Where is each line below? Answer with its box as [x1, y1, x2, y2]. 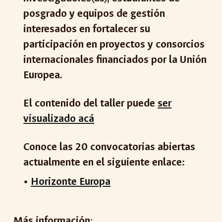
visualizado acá [23, 112, 95, 125]
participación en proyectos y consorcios [23, 38, 205, 51]
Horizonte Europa [31, 175, 111, 188]
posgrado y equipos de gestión [23, 7, 166, 20]
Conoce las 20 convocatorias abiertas [23, 140, 196, 154]
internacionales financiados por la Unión [23, 53, 207, 66]
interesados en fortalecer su [23, 22, 151, 36]
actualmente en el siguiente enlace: [23, 156, 185, 169]
